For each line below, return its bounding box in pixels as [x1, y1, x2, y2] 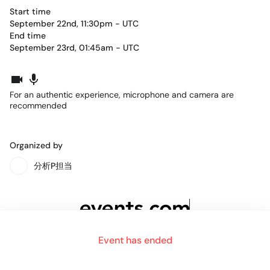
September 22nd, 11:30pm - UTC [10, 17, 139, 29]
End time [10, 30, 46, 41]
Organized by [10, 139, 63, 151]
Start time [10, 5, 51, 17]
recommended [10, 99, 67, 111]
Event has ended [98, 234, 172, 246]
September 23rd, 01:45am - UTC [10, 42, 139, 53]
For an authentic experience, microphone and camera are [10, 89, 234, 100]
